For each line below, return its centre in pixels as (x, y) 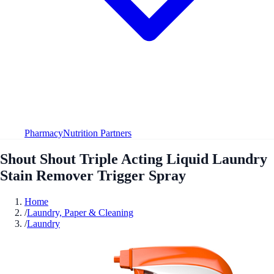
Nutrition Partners (97, 133)
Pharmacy (44, 133)
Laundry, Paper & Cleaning (80, 212)
